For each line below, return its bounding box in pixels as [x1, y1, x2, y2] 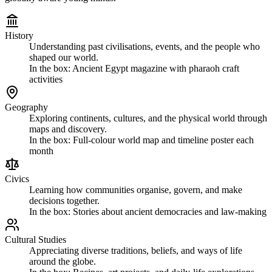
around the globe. [29, 256, 96, 267]
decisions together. [29, 195, 100, 206]
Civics [5, 173, 29, 184]
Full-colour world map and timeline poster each [73, 134, 254, 145]
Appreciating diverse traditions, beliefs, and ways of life [29, 245, 242, 256]
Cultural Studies [5, 234, 66, 245]
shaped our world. [29, 52, 98, 63]
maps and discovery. [29, 123, 107, 134]
